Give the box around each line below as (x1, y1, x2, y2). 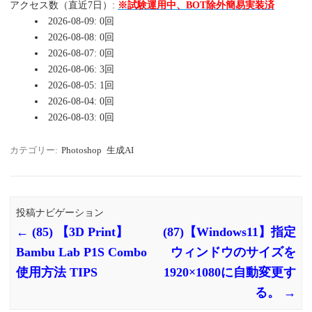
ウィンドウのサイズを (170, 244, 296, 259)
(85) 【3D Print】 (29, 224, 129, 239)
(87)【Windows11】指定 (162, 224, 296, 239)
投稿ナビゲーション (16, 207, 104, 218)
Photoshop (61, 145, 102, 156)
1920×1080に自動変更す (163, 265, 296, 279)
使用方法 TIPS (16, 265, 98, 279)
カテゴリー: (10, 145, 60, 156)
